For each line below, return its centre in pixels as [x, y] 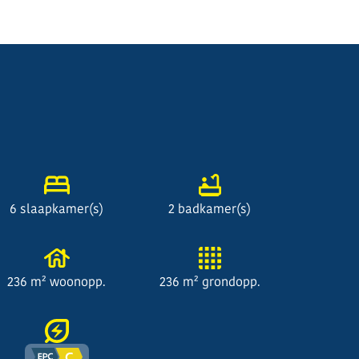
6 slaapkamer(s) [56, 209]
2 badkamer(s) [210, 209]
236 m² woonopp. [56, 282]
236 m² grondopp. [210, 282]
